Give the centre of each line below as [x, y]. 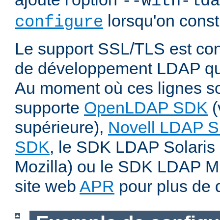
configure [59, 22]
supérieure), [61, 127]
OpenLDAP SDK [146, 108]
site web [47, 186]
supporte [49, 108]
